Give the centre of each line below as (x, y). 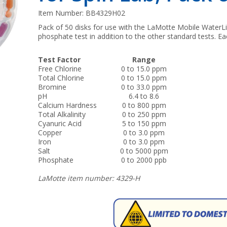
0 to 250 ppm (144, 114)
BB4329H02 (106, 13)
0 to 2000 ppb (144, 160)
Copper (50, 133)
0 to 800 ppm (144, 105)
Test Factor (60, 60)
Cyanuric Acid (60, 123)
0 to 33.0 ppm (144, 87)
